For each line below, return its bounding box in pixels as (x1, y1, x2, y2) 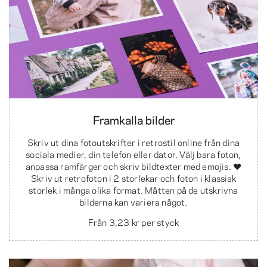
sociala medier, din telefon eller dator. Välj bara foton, (26, 147, 241, 160)
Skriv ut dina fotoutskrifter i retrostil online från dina (27, 135, 240, 148)
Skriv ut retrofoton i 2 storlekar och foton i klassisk (31, 170, 236, 184)
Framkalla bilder (92, 110, 175, 128)
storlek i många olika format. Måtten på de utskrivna (29, 182, 238, 196)
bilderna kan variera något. (79, 194, 188, 208)
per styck (139, 215, 179, 228)
